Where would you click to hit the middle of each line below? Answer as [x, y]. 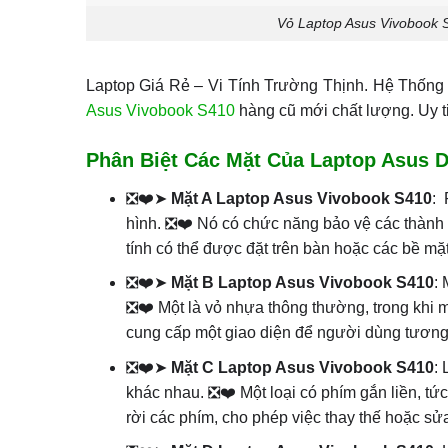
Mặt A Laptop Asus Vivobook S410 [302, 198]
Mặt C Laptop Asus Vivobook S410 [303, 367]
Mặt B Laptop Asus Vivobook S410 [303, 283]
